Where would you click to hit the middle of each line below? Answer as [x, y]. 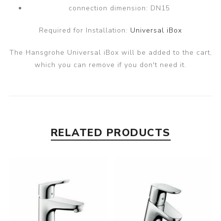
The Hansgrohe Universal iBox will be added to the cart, [110, 53]
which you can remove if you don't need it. [110, 65]
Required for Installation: [85, 31]
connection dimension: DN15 [119, 8]
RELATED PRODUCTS [110, 133]
